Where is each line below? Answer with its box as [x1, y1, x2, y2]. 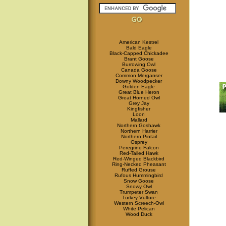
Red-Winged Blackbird [113, 156, 164, 161]
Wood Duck [125, 211, 152, 217]
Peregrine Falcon [119, 145, 159, 150]
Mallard [130, 117, 147, 123]
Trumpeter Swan [120, 189, 158, 195]
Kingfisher [127, 106, 150, 111]
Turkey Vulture [122, 195, 156, 200]
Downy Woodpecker [116, 78, 162, 84]
